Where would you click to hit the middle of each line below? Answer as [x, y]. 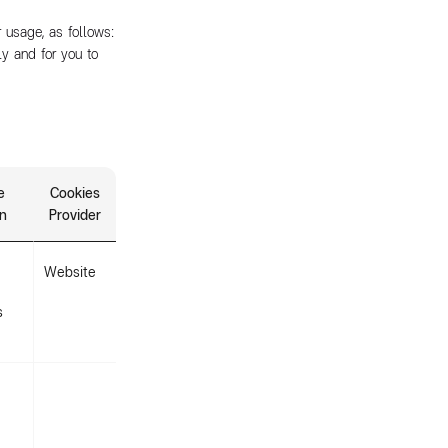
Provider [75, 214]
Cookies [75, 192]
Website [70, 271]
